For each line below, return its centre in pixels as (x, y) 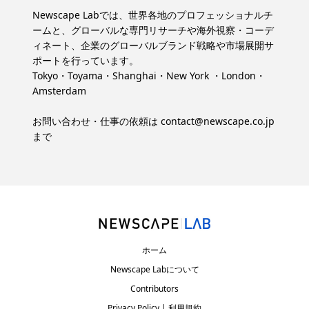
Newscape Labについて (154, 269)
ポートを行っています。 (86, 60)
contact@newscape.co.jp (218, 121)
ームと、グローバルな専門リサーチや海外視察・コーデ (153, 30)
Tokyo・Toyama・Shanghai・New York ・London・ (149, 75)
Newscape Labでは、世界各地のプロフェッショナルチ (153, 14)
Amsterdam (59, 90)
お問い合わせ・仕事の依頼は (97, 121)
